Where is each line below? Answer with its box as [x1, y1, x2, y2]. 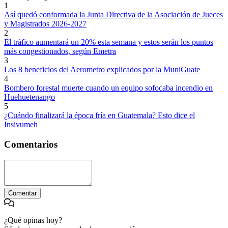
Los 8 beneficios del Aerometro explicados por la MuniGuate [4, 65, 200, 74]
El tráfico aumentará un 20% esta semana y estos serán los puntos [4, 38, 213, 47]
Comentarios [4, 138, 58, 150]
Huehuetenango [4, 93, 55, 102]
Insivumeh [4, 120, 38, 129]
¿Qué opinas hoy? [4, 215, 62, 224]
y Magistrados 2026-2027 [4, 19, 87, 28]
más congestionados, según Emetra [4, 47, 116, 56]
